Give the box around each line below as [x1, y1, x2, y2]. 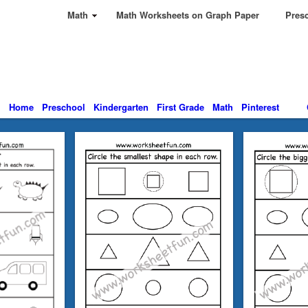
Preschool [41, 100, 85, 113]
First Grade [156, 100, 204, 113]
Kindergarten [93, 100, 148, 113]
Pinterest [241, 100, 279, 113]
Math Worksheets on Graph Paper [116, 8, 259, 21]
